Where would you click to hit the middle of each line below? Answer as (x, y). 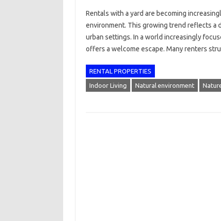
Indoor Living (108, 85)
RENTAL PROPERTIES (120, 71)
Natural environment (165, 85)
